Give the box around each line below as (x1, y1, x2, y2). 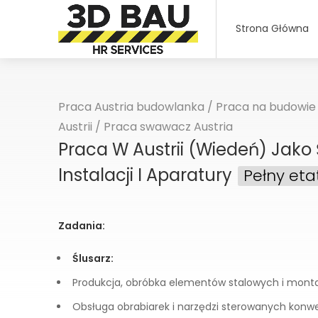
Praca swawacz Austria (104, 119, 233, 135)
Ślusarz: (72, 251, 114, 265)
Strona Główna (235, 21, 309, 35)
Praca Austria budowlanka (58, 99, 204, 115)
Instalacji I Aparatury (58, 163, 236, 187)
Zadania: (58, 219, 105, 233)
